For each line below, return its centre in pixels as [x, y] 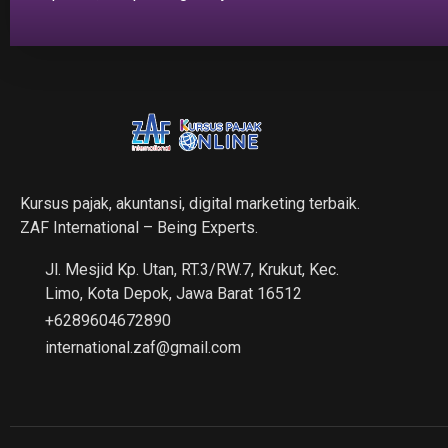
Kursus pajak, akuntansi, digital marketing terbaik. [190, 203]
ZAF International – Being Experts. [139, 227]
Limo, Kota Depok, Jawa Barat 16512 [173, 294]
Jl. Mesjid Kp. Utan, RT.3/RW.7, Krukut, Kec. [192, 270]
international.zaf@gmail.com [143, 348]
